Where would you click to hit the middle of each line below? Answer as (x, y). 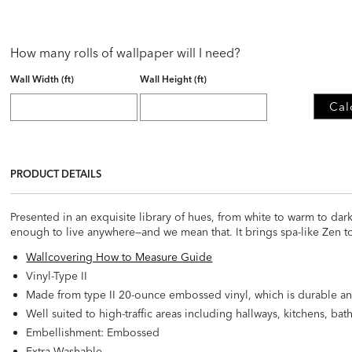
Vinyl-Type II (57, 275)
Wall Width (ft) (42, 79)
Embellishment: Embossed (93, 332)
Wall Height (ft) (174, 79)
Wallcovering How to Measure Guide (119, 257)
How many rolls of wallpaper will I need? (126, 52)
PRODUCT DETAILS (56, 173)
